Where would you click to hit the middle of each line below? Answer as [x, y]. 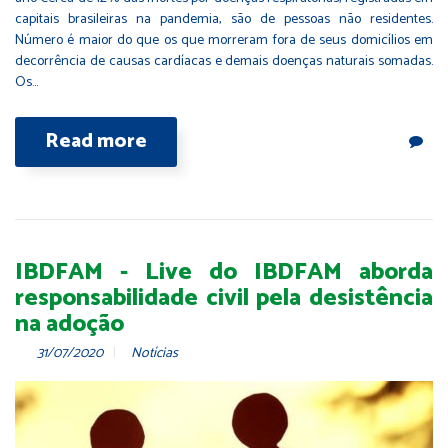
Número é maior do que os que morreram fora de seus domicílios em [224, 41]
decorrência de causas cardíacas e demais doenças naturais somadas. [224, 62]
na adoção [69, 325]
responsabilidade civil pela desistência [224, 299]
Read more [96, 142]
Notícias [154, 354]
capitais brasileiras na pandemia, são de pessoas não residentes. [224, 20]
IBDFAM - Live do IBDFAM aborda [224, 273]
